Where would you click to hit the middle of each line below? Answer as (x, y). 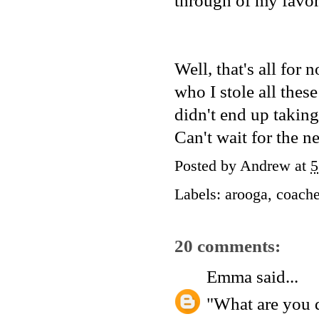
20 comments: (228, 246)
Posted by (207, 166)
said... (275, 276)
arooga (246, 194)
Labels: (200, 194)
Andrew (265, 166)
